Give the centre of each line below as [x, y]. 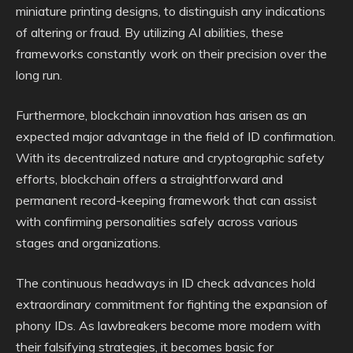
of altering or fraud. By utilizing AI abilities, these [150, 32]
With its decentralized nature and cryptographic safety [170, 158]
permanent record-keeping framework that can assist [166, 200]
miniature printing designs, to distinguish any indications [171, 11]
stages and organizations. [88, 243]
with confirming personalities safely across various [157, 221]
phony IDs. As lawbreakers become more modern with [168, 325]
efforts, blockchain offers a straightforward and [149, 179]
